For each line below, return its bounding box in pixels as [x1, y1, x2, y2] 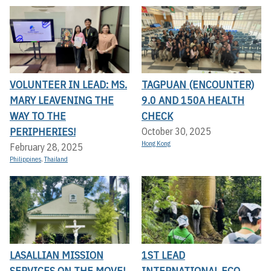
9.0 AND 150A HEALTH [142, 93, 244, 108]
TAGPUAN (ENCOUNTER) [142, 77, 254, 92]
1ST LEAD [142, 247, 185, 262]
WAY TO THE [10, 109, 66, 123]
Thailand [44, 155, 68, 164]
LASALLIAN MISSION [10, 247, 103, 262]
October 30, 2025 [142, 125, 211, 138]
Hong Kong [142, 139, 171, 148]
